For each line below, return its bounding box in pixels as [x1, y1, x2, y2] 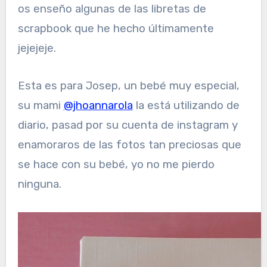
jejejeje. [17, 41, 56, 55]
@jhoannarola [63, 98, 133, 112]
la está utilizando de [132, 98, 240, 112]
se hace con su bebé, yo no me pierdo [17, 157, 215, 171]
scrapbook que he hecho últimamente [17, 21, 214, 35]
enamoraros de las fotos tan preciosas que [17, 138, 241, 151]
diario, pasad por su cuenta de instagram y [17, 118, 238, 132]
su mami [17, 98, 64, 112]
